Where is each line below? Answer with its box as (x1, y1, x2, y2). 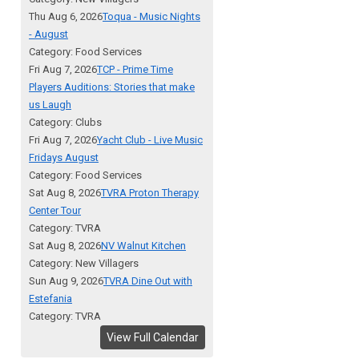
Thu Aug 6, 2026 (29, 10, 103, 23)
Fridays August (29, 151, 99, 164)
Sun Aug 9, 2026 (29, 275, 103, 288)
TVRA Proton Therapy (101, 187, 199, 200)
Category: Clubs (29, 116, 102, 129)
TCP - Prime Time (97, 63, 173, 76)
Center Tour (29, 204, 81, 217)
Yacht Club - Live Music (97, 134, 203, 147)
